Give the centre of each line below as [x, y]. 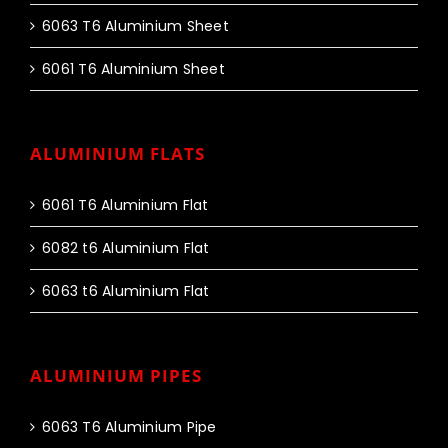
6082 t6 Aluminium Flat [126, 248]
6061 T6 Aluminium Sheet [133, 69]
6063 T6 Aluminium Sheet [135, 26]
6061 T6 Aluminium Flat [125, 205]
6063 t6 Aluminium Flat [126, 291]
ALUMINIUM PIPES [116, 376]
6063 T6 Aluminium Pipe [129, 427]
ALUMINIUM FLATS [117, 154]
